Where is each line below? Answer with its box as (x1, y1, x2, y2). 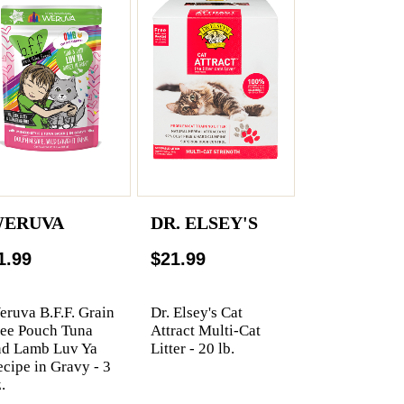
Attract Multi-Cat (151, 321, 262, 339)
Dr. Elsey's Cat (151, 303, 243, 321)
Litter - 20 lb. (151, 339, 235, 357)
